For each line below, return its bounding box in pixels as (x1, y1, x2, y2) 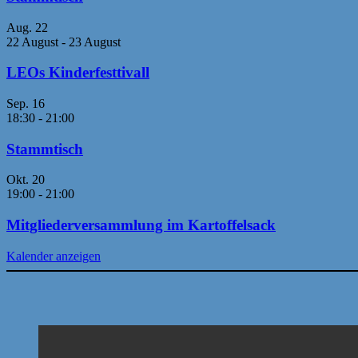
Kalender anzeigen (6, 249, 101, 263)
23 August (69, 34, 121, 49)
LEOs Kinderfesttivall (6, 64, 149, 82)
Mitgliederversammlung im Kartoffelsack (6, 217, 276, 234)
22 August (6, 34, 62, 49)
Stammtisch (6, 140, 83, 157)
